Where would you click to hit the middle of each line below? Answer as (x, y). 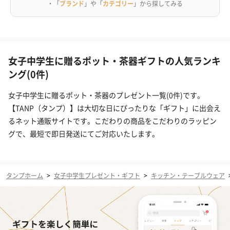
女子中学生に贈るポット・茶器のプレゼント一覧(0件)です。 (106, 95)
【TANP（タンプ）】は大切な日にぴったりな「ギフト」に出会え (114, 108)
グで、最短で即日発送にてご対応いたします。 (84, 134)
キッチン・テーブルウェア (188, 176)
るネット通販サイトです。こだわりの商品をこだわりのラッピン (112, 121)
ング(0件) (28, 74)
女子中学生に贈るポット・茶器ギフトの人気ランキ (114, 61)
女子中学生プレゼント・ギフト (97, 176)
